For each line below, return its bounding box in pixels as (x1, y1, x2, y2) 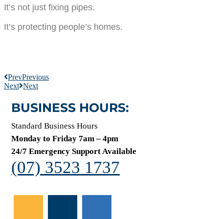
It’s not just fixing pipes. (4, 1, 95, 12)
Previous (22, 72, 49, 81)
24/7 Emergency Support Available (11, 147, 136, 156)
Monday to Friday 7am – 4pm (11, 134, 118, 144)
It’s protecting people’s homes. (4, 22, 123, 32)
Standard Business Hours (11, 121, 98, 131)
